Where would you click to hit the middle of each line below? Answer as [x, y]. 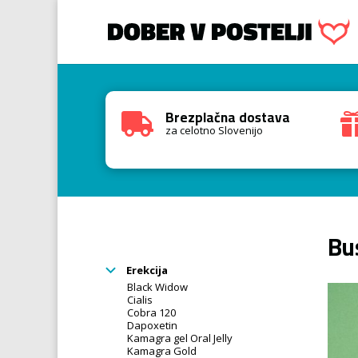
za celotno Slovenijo [215, 130]
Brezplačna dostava [228, 117]
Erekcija [146, 270]
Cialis [140, 299]
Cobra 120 [151, 312]
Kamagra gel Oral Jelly [180, 338]
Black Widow [157, 286]
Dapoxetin [152, 325]
